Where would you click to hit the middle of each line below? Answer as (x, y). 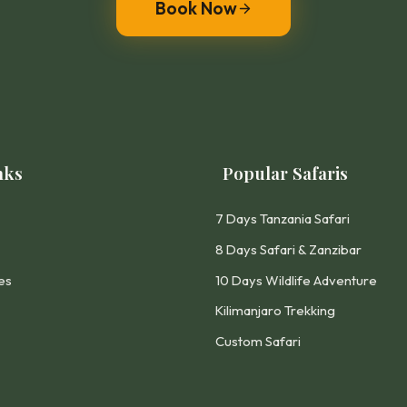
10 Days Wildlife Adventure (296, 280)
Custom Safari (258, 341)
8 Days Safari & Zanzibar (288, 249)
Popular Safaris (286, 172)
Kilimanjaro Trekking (275, 311)
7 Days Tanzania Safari (282, 218)
